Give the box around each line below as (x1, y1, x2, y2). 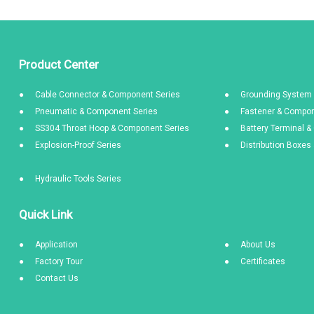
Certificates (240, 257, 286, 266)
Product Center (19, 57, 99, 71)
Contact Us (35, 273, 78, 283)
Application (35, 240, 78, 250)
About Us (240, 240, 276, 250)
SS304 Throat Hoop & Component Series (35, 123, 189, 133)
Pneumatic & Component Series (35, 107, 158, 116)
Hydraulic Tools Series (35, 174, 121, 184)
